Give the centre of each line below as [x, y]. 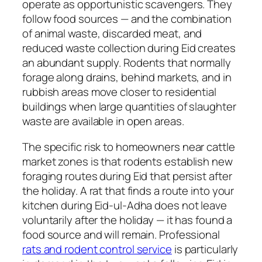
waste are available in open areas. [103, 121]
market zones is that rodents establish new [127, 161]
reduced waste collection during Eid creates [129, 48]
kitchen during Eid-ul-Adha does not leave [125, 205]
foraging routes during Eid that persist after [127, 176]
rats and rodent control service [97, 249]
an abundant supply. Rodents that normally [127, 63]
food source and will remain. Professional [121, 234]
